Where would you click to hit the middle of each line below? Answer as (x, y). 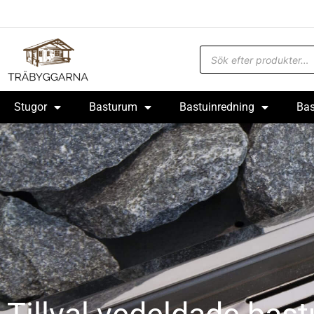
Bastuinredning (217, 107)
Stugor (30, 107)
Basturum (113, 107)
